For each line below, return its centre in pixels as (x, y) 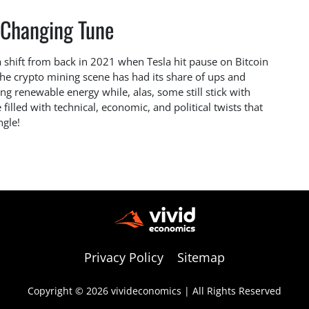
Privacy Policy (124, 257)
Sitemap (201, 257)
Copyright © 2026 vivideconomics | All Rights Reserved (154, 290)
